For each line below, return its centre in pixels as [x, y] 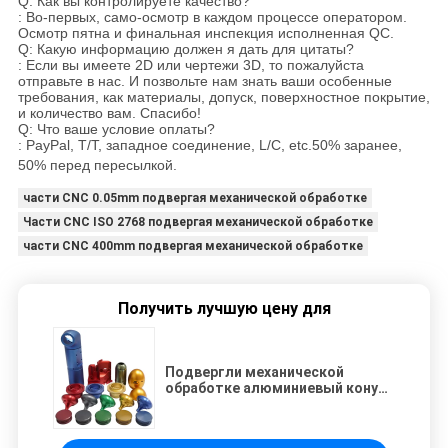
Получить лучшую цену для [224, 308]
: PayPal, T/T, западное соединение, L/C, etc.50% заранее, [209, 144]
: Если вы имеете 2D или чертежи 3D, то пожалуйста [190, 64]
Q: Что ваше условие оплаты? [116, 128]
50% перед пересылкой [95, 164]
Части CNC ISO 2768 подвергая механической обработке [197, 221]
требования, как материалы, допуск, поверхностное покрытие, [223, 96]
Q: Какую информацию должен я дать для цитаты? [185, 48]
